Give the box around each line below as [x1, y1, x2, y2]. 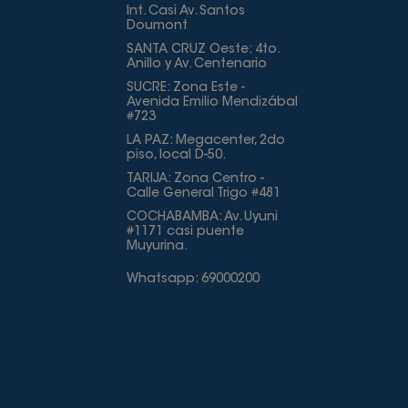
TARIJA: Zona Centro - [126, 173, 264, 186]
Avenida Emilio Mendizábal [126, 97, 298, 109]
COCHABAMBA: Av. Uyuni [126, 211, 278, 224]
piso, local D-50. [126, 149, 226, 162]
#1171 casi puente [126, 226, 244, 239]
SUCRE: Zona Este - [126, 82, 245, 95]
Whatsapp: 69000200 [126, 273, 260, 286]
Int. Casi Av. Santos [126, 5, 245, 18]
